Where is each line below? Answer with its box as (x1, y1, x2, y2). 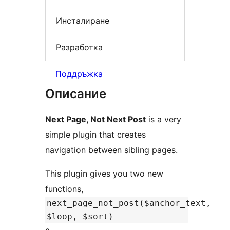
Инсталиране (56, 15, 109, 26)
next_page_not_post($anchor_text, (47, 198, 211, 208)
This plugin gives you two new (45, 168, 163, 179)
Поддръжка (55, 69, 103, 80)
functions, (45, 184, 83, 195)
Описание (45, 86, 106, 102)
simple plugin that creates (45, 129, 146, 140)
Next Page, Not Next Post (45, 114, 146, 125)
